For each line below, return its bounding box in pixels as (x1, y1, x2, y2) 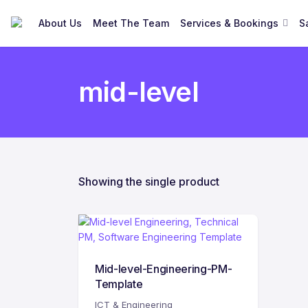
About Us (38, 17, 82, 29)
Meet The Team (93, 17, 169, 29)
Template (95, 277, 143, 291)
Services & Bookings (180, 17, 278, 29)
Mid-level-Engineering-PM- (95, 262, 232, 276)
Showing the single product (78, 175, 219, 188)
